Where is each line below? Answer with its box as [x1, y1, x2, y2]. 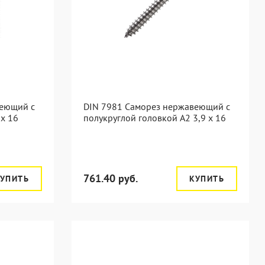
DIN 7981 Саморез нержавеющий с [83, 101, 230, 112]
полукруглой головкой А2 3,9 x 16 [83, 112, 226, 124]
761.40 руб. [83, 172, 138, 185]
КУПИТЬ [189, 173, 224, 184]
